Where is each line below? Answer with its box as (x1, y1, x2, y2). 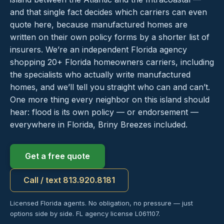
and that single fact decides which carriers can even (10, 7, 207, 17)
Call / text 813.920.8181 (23, 175, 115, 185)
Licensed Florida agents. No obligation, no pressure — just (10, 199, 193, 207)
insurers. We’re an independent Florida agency (10, 44, 187, 55)
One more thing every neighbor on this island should (10, 94, 209, 105)
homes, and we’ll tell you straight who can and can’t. (10, 82, 210, 92)
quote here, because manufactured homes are (10, 19, 187, 30)
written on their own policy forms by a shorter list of (10, 32, 209, 42)
